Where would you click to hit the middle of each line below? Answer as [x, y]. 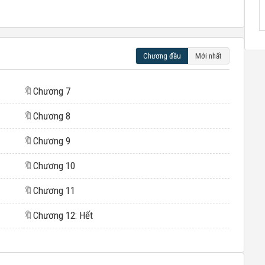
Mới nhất [209, 56]
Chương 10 [54, 166]
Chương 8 [51, 116]
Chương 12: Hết [63, 215]
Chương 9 [51, 141]
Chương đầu [162, 56]
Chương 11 [54, 190]
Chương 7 [51, 91]
